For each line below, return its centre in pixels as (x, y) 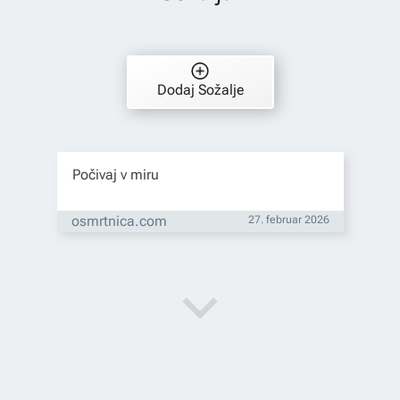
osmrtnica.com (119, 221)
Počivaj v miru (115, 174)
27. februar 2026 (288, 219)
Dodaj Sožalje (200, 90)
